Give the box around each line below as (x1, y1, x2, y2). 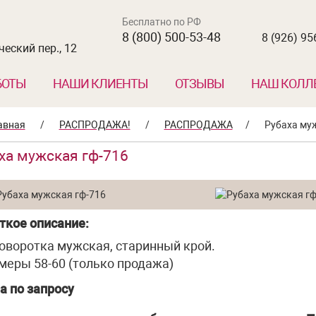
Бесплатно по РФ (121, 16, 201, 28)
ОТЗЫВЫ (174, 76, 224, 91)
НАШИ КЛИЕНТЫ (52, 76, 148, 91)
